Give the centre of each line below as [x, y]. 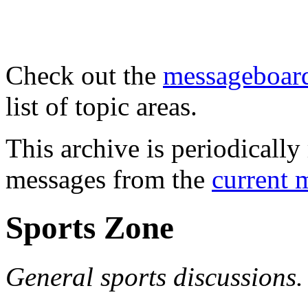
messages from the [109, 179]
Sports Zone [90, 228]
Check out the [84, 75]
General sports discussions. [154, 276]
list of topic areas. [101, 106]
